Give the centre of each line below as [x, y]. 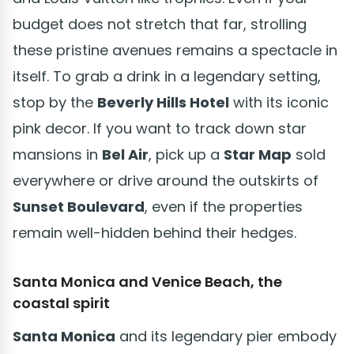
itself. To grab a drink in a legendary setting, [167, 76]
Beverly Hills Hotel [163, 102]
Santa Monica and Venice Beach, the [147, 281]
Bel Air [125, 154]
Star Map [258, 154]
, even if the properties [224, 206]
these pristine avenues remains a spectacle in [175, 50]
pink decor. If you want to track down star [160, 128]
